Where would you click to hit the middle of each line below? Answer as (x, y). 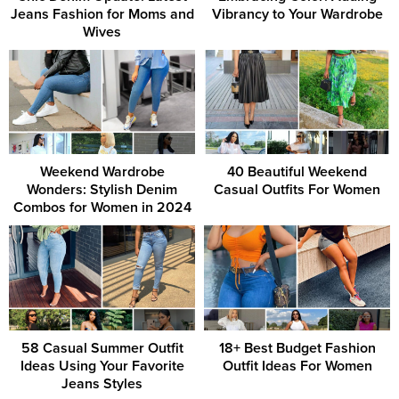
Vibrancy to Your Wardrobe (297, 14)
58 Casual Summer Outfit (102, 348)
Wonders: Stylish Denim (102, 190)
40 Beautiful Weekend (297, 172)
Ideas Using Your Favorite (102, 366)
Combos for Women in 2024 (102, 208)
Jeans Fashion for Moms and (102, 14)
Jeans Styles (102, 383)
